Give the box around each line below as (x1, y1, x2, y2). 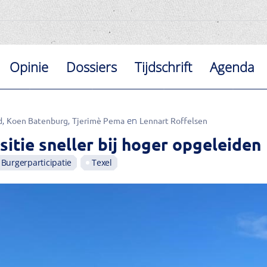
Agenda (210, 58, 255, 76)
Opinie (10, 58, 49, 76)
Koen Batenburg (6, 115, 68, 126)
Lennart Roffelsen (139, 115, 207, 126)
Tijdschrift (135, 58, 193, 76)
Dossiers (66, 58, 117, 76)
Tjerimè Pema (72, 115, 125, 126)
